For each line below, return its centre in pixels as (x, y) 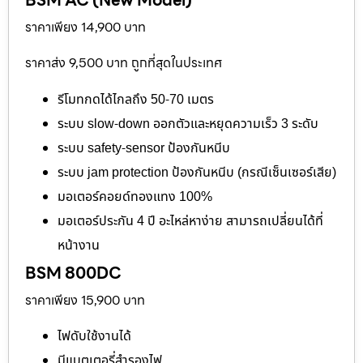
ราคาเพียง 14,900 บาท (85, 27)
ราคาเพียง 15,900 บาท (85, 300)
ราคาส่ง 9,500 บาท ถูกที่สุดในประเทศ (124, 63)
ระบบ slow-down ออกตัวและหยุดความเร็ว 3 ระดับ (188, 124)
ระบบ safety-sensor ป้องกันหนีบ (144, 148)
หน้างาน (79, 245)
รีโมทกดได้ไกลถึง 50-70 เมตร (136, 99)
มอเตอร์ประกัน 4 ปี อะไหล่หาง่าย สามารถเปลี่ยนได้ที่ (190, 221)
